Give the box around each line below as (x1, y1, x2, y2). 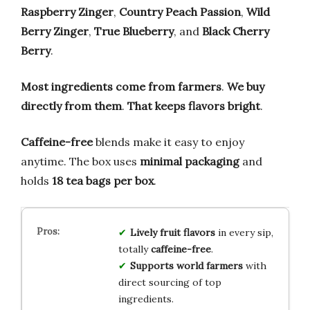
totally (118, 242, 151, 255)
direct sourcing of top (118, 275, 221, 289)
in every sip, (215, 226, 273, 239)
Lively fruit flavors (129, 226, 215, 239)
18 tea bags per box (52, 173, 154, 188)
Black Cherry (202, 24, 269, 38)
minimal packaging (140, 154, 239, 168)
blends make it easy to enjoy (93, 134, 244, 149)
